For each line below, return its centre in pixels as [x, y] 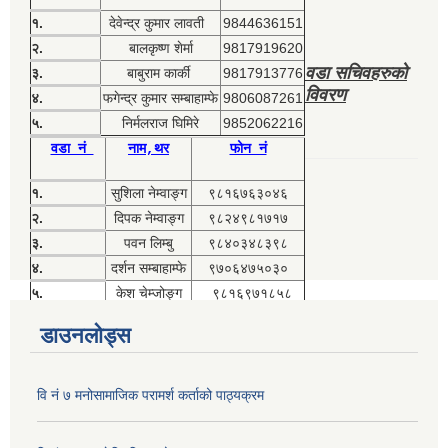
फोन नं [248, 149]
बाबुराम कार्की [160, 73]
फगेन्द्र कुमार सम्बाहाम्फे [160, 98]
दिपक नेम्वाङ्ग [148, 218]
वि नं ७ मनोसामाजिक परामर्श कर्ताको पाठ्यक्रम [150, 395]
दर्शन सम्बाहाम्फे [148, 268]
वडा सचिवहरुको [356, 73]
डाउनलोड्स [85, 336]
